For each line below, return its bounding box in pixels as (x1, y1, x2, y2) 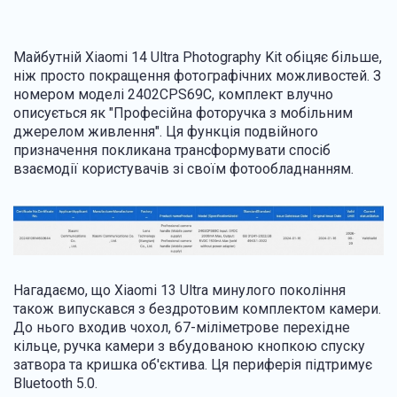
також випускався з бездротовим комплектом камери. (13, 300, 381, 318)
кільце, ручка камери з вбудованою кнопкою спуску (13, 338, 365, 355)
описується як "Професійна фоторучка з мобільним (13, 105, 353, 122)
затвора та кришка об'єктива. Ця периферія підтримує (13, 356, 372, 374)
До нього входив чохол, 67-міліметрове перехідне (13, 319, 350, 337)
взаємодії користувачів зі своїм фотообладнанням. (13, 160, 354, 178)
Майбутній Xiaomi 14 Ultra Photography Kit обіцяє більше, (13, 49, 382, 66)
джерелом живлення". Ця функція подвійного (13, 123, 318, 141)
